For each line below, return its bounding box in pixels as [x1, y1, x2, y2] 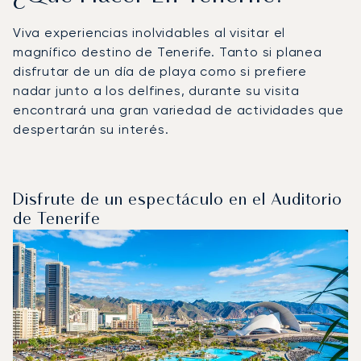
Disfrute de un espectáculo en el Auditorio [13, 192, 342, 209]
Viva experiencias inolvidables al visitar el [13, 24, 286, 40]
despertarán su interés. [13, 121, 169, 137]
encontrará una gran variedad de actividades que [13, 102, 344, 118]
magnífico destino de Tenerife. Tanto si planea [13, 44, 322, 60]
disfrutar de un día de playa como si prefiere [13, 63, 307, 79]
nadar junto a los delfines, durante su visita [13, 82, 300, 98]
